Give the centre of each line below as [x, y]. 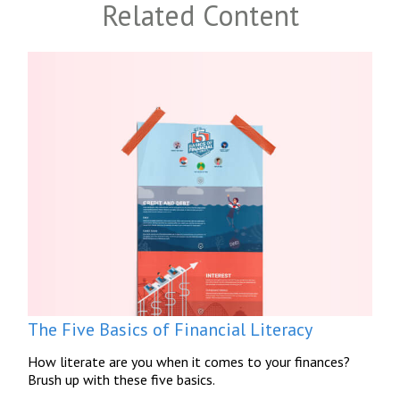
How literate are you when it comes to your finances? [189, 361]
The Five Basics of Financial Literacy [171, 329]
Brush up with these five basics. [122, 379]
